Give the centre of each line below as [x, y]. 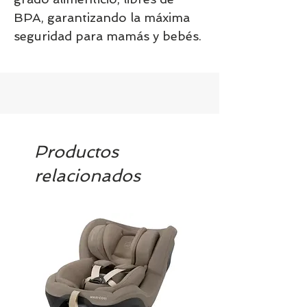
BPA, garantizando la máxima [102, 17]
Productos [76, 151]
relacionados [87, 175]
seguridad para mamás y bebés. [108, 36]
